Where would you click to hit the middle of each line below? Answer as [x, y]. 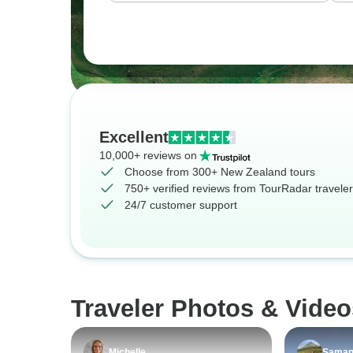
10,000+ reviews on [148, 155]
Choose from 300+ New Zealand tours [220, 172]
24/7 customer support [181, 205]
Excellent [134, 137]
